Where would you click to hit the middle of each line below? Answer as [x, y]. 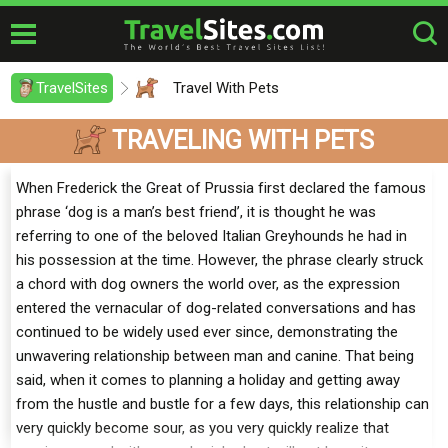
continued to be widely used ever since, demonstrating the [207, 332]
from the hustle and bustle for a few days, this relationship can [222, 404]
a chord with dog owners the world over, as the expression [208, 284]
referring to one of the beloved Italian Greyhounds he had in [211, 236]
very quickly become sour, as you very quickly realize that [202, 428]
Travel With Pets [226, 88]
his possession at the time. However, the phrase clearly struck [219, 260]
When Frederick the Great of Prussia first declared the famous [221, 188]
